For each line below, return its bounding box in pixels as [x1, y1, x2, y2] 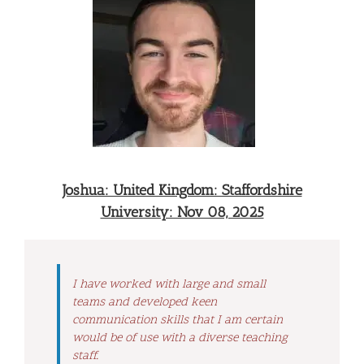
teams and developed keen [72, 293, 217, 311]
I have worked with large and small [72, 275, 266, 293]
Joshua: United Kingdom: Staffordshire [62, 180, 302, 199]
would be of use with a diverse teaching [72, 329, 288, 347]
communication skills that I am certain [72, 311, 283, 329]
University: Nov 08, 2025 [100, 202, 264, 221]
